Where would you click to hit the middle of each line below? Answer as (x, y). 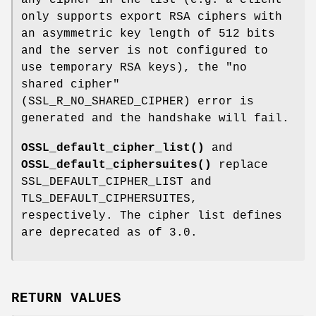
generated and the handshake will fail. (155, 119)
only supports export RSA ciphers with (152, 17)
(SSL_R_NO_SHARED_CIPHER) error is (138, 102)
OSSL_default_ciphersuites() (116, 165)
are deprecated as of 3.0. (109, 233)
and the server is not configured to (145, 51)
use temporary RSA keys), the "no (134, 68)
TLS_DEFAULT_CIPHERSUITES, (109, 199)
